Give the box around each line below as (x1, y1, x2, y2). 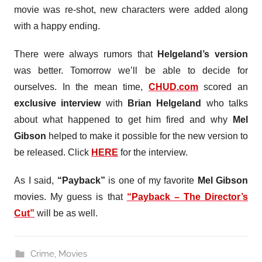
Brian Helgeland (127, 98, 202, 108)
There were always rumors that (14, 49, 158, 59)
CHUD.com (148, 82, 198, 92)
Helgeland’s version (157, 49, 249, 59)
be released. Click (14, 147, 91, 157)
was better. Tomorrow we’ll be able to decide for (14, 65, 248, 75)
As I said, (14, 175, 57, 185)
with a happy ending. (14, 21, 100, 31)
